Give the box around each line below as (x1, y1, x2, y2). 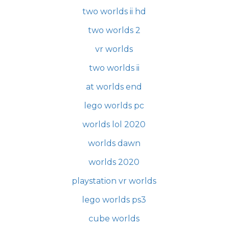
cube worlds (89, 213, 139, 223)
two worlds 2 (88, 25, 140, 35)
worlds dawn (88, 138, 140, 148)
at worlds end (86, 81, 142, 92)
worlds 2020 (89, 157, 139, 167)
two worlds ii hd (82, 6, 146, 16)
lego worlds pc (84, 100, 144, 110)
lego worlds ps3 (82, 194, 146, 205)
